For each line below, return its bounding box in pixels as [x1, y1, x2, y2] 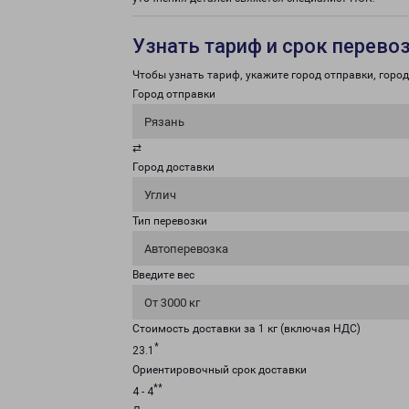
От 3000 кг [144, 296, 200, 309]
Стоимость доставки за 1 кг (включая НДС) [132, 322, 361, 335]
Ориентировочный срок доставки [132, 363, 307, 376]
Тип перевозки [132, 215, 207, 227]
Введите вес [132, 268, 194, 281]
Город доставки [132, 161, 215, 173]
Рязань [144, 115, 184, 129]
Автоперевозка [144, 242, 228, 256]
